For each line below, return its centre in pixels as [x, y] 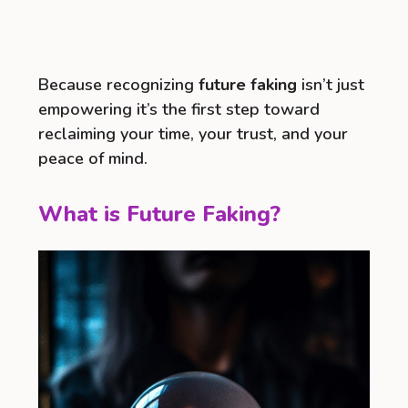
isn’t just [331, 84]
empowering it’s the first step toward [179, 109]
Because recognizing [118, 84]
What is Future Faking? [159, 214]
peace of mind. [93, 158]
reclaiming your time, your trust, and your [193, 133]
